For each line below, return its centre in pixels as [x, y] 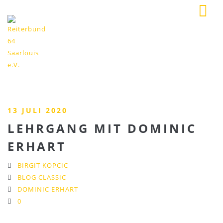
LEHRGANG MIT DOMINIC [102, 128]
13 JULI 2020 [38, 110]
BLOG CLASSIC [42, 177]
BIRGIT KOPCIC [43, 165]
